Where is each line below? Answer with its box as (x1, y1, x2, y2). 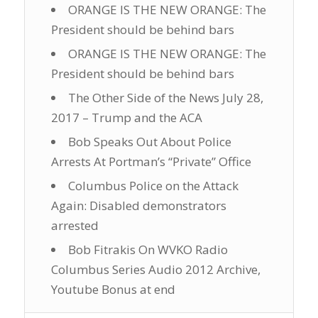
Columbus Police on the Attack (67, 177, 238, 194)
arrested (50, 216, 99, 234)
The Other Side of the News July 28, (67, 89, 263, 106)
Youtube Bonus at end (50, 280, 175, 297)
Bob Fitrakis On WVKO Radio (67, 241, 228, 258)
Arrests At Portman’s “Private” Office (50, 153, 251, 170)
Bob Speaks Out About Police (67, 133, 231, 150)
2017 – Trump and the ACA (50, 109, 202, 126)
